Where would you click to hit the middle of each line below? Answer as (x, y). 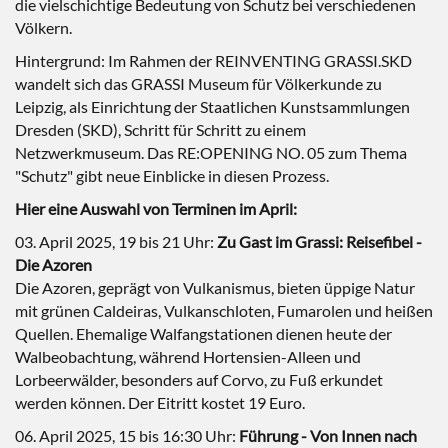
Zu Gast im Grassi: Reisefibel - (319, 241)
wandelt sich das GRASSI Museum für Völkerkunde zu (198, 83)
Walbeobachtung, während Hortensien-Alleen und (188, 356)
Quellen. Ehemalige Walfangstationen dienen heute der (203, 333)
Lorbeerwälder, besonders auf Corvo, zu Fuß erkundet (199, 379)
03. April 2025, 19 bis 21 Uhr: (116, 241)
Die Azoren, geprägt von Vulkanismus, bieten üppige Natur (215, 287)
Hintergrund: (60, 60)
